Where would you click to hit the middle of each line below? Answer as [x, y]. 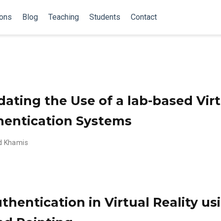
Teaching [63, 17]
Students [105, 17]
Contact [144, 17]
